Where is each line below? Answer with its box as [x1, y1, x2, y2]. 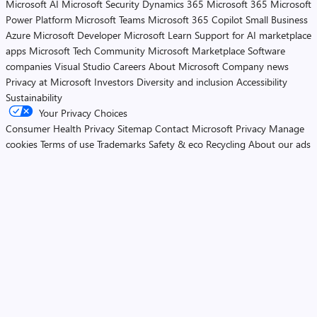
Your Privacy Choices [39, 106, 127, 120]
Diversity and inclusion [137, 75, 234, 88]
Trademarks [97, 137, 146, 151]
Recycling [206, 137, 246, 151]
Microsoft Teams [75, 13, 145, 26]
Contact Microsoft [155, 122, 233, 135]
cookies [6, 137, 38, 151]
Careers [113, 59, 146, 73]
